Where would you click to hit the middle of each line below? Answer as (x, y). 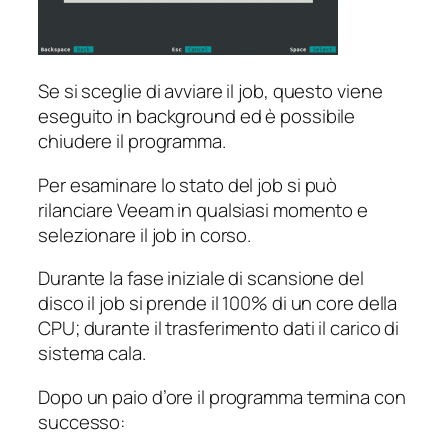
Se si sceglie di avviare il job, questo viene (210, 91)
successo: (82, 421)
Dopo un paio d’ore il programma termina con (222, 396)
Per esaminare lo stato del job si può (188, 184)
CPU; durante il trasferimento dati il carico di (219, 328)
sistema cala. (92, 353)
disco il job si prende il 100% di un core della (218, 303)
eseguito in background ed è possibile (197, 116)
